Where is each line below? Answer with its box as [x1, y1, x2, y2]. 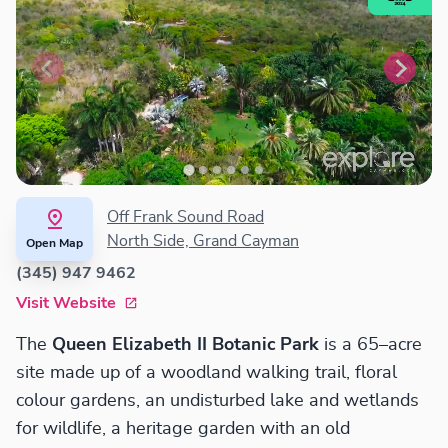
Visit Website [16, 295, 116, 312]
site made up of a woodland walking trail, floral [16, 364, 397, 383]
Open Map [26, 237, 83, 250]
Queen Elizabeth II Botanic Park [52, 336, 324, 355]
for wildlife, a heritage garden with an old [16, 420, 350, 439]
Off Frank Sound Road [107, 209, 264, 226]
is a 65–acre [324, 336, 422, 355]
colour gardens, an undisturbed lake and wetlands [16, 392, 419, 411]
